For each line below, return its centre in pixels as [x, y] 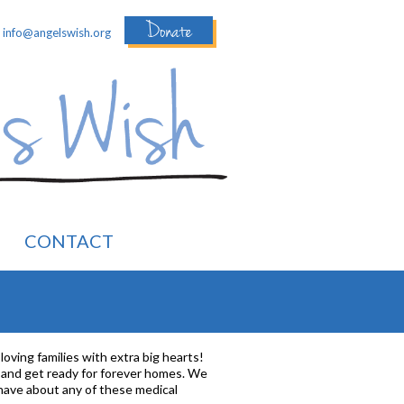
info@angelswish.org [57, 32]
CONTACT [69, 241]
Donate [169, 31]
